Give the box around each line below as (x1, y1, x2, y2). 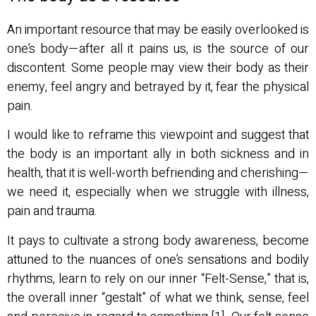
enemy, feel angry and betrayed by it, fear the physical (7, 77, 309, 97)
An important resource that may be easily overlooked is (7, 20, 309, 39)
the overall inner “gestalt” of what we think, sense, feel (7, 288, 309, 308)
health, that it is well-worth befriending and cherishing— (7, 164, 309, 183)
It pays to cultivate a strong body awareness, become (7, 231, 309, 250)
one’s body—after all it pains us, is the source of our (7, 39, 309, 59)
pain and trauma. (7, 202, 97, 221)
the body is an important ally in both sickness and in (7, 145, 309, 164)
